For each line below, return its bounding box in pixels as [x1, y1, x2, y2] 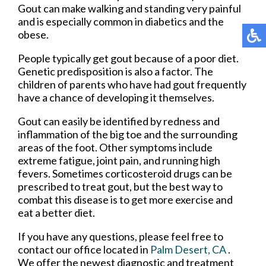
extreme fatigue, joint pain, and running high [18, 154, 220, 167]
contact [18, 243, 56, 256]
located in [102, 243, 150, 256]
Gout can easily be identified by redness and [18, 115, 220, 128]
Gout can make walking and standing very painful [18, 2, 241, 15]
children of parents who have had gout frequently [18, 78, 246, 91]
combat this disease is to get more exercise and [18, 193, 233, 207]
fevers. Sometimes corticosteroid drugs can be [18, 167, 232, 180]
